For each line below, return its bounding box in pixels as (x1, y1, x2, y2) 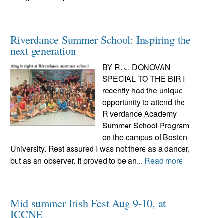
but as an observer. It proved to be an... (10, 154, 145, 166)
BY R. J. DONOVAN (102, 61, 171, 73)
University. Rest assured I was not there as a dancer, (10, 143, 190, 154)
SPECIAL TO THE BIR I (102, 73, 185, 84)
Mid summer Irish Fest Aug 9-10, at (10, 195, 166, 210)
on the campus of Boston (102, 131, 188, 143)
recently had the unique (102, 84, 183, 96)
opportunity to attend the (102, 96, 185, 108)
